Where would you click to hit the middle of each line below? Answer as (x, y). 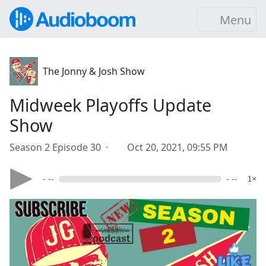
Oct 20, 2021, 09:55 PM (178, 147)
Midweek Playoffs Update (110, 105)
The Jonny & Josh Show (94, 71)
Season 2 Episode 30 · (61, 147)
